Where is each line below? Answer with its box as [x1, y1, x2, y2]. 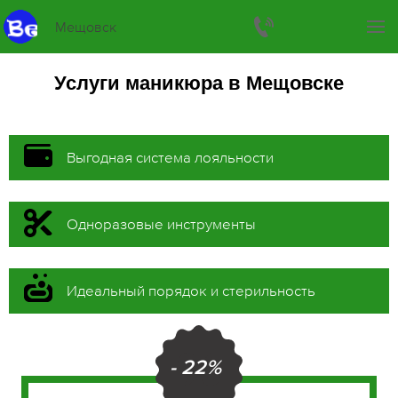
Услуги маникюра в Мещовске [54, 72, 344, 94]
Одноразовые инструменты [67, 215, 256, 233]
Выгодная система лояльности [67, 148, 274, 166]
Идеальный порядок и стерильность [67, 282, 315, 299]
